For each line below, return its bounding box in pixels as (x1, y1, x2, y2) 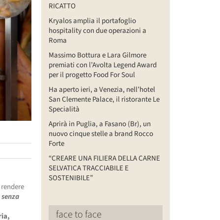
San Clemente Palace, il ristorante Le (48, 94, 160, 105)
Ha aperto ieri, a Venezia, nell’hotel (48, 84, 155, 95)
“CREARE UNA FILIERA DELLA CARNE (48, 153, 160, 164)
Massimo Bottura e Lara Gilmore (48, 50, 146, 60)
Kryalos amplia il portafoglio (48, 15, 136, 26)
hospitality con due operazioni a (48, 25, 146, 36)
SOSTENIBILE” (48, 172, 93, 183)
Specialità (48, 104, 80, 114)
